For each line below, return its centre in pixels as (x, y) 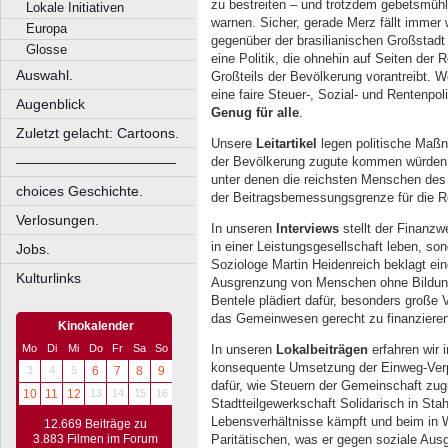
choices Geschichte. (79, 191)
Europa (46, 28)
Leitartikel (286, 143)
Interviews (307, 228)
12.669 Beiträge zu (95, 424)
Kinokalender (95, 326)
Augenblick (50, 104)
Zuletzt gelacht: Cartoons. (97, 133)
